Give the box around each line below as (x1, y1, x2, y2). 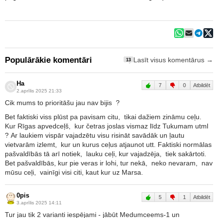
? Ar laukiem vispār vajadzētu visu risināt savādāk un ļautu (5, 131, 184, 139)
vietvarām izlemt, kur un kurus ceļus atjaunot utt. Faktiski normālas (5, 140, 212, 148)
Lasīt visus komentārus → (133, 56, 213, 64)
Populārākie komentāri (5, 55, 92, 65)
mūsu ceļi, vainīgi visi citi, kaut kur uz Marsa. (5, 168, 143, 176)
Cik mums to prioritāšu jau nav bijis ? (5, 98, 122, 107)
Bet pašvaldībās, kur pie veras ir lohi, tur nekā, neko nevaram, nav (5, 159, 213, 167)
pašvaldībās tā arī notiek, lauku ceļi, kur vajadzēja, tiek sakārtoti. (5, 149, 206, 158)
